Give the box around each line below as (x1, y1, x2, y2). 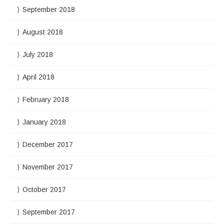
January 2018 (22, 117, 66, 126)
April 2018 (22, 72, 55, 81)
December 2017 (22, 140, 73, 148)
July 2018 (22, 50, 53, 58)
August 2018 (22, 27, 63, 36)
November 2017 (22, 162, 73, 171)
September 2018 (22, 5, 75, 13)
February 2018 (22, 95, 69, 103)
